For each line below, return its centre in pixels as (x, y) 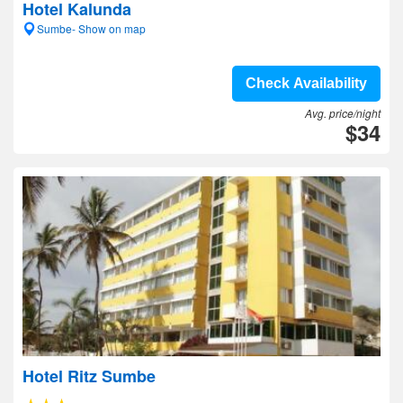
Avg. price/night (343, 113)
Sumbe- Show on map (91, 28)
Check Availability (306, 83)
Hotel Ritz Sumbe (89, 376)
